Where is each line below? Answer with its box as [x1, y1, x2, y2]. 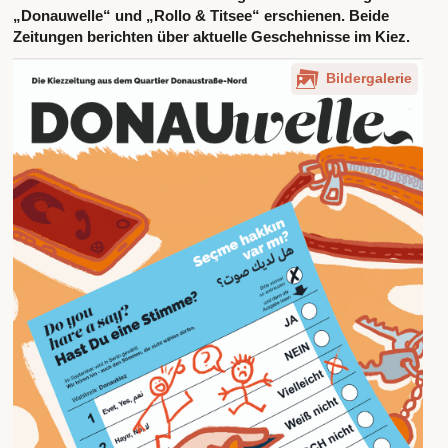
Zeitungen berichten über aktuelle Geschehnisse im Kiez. [12, 28, 410, 46]
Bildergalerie [325, 70, 412, 86]
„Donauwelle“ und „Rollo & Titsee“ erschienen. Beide [12, 7, 389, 25]
